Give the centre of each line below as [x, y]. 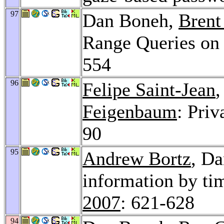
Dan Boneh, [130, 20]
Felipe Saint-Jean [149, 89]
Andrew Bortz [137, 158]
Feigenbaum [130, 111]
